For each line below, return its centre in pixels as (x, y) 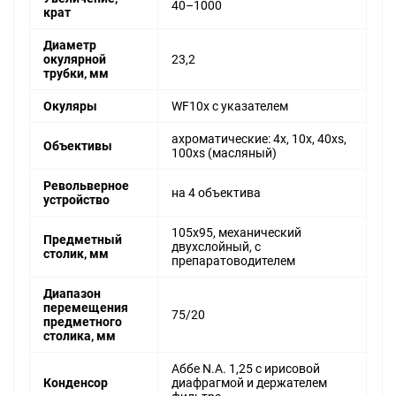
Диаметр (70, 46)
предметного (83, 322)
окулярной (75, 60)
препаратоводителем (233, 261)
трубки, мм (76, 74)
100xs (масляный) (224, 153)
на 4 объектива (216, 193)
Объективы (78, 146)
